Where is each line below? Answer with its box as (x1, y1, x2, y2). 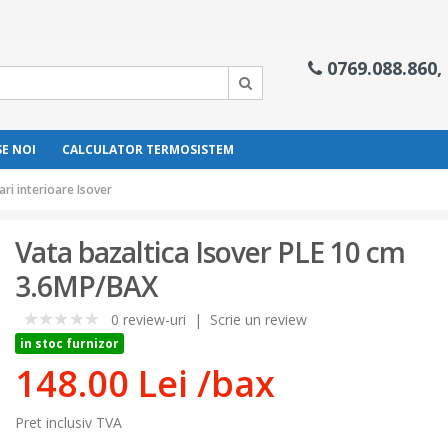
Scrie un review (210, 309, 308, 329)
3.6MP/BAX (15, 267, 158, 305)
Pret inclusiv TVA (15, 412, 123, 432)
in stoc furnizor (20, 334, 120, 352)
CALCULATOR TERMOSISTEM (61, 141, 234, 158)
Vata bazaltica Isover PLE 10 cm (15, 233, 406, 271)
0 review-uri (111, 309, 187, 329)
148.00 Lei (15, 358, 189, 408)
